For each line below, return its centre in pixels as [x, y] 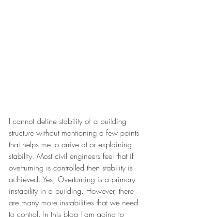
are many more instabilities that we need [75, 203]
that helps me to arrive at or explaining [71, 145]
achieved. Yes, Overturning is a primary [73, 179]
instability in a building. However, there [72, 191]
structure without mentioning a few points [75, 133]
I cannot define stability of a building [69, 121]
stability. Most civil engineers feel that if [72, 156]
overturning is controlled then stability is [72, 168]
